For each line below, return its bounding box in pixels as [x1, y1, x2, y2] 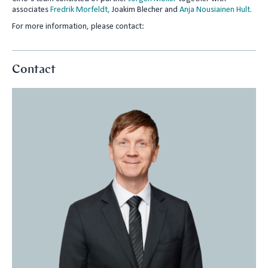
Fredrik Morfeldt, [50, 5, 110, 14]
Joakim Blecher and [110, 5, 179, 14]
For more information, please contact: [12, 22, 144, 31]
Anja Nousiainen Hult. [179, 5, 252, 14]
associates [12, 5, 50, 14]
